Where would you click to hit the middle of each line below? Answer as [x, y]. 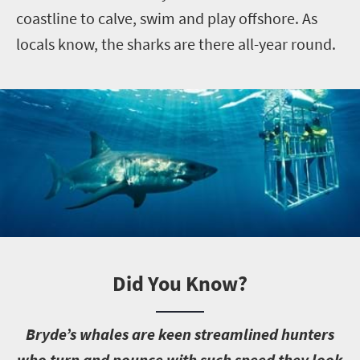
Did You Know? [180, 283]
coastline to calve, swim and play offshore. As [167, 18]
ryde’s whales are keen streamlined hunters [185, 333]
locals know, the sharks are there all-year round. [176, 44]
